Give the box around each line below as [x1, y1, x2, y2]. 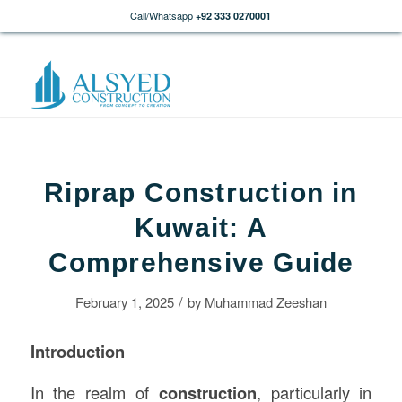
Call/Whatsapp [130, 8, 194, 22]
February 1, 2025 [74, 293, 174, 311]
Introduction [30, 338, 125, 363]
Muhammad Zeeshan [204, 293, 327, 311]
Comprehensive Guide [48, 248, 354, 277]
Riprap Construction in [44, 178, 358, 207]
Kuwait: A [135, 213, 267, 242]
